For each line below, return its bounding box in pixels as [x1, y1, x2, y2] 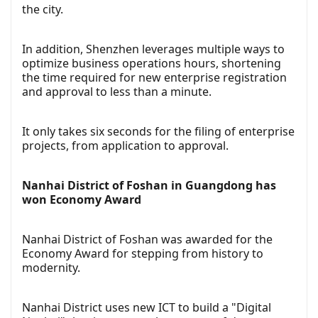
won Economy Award [22, 191, 141, 207]
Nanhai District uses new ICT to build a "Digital [22, 299, 271, 315]
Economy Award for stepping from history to [22, 245, 263, 261]
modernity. [22, 259, 80, 275]
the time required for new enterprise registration [22, 69, 287, 85]
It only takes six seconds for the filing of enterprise [22, 123, 295, 139]
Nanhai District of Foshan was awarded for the [22, 231, 273, 247]
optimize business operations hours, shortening [22, 55, 281, 71]
